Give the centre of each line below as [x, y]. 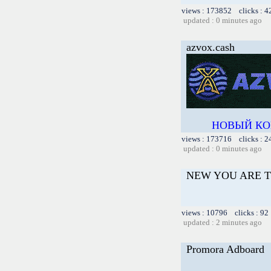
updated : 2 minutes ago [223, 222]
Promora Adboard [225, 249]
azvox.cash [211, 47]
